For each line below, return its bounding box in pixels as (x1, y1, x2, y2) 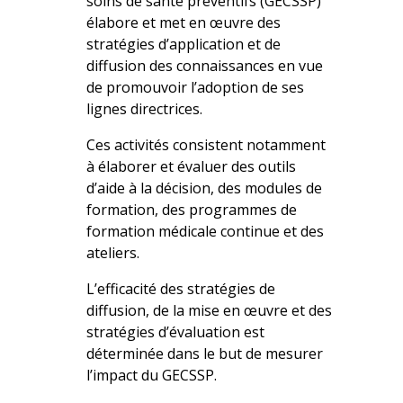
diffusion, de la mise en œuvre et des (85, 300, 332, 320)
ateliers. (85, 242, 139, 263)
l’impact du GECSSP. (85, 364, 217, 385)
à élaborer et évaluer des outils (85, 156, 296, 176)
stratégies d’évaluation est (85, 321, 264, 342)
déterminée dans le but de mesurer (85, 343, 323, 363)
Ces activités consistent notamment (85, 134, 326, 155)
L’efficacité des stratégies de (85, 278, 275, 299)
